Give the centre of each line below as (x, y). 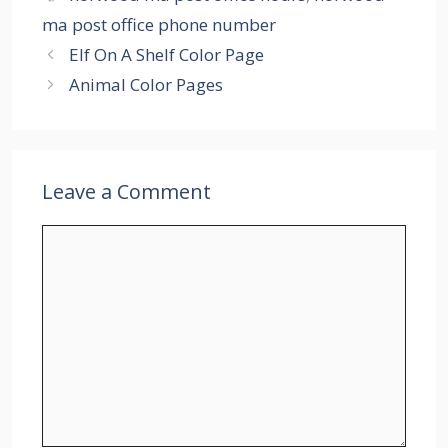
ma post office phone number (159, 24)
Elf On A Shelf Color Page (167, 54)
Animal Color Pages (146, 84)
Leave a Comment (126, 191)
